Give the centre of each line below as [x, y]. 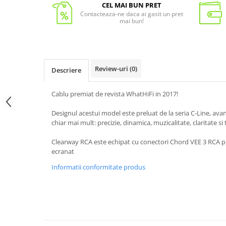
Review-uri [112, 69]
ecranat [63, 152]
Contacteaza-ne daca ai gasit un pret [131, 14]
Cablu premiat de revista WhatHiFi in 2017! [115, 94]
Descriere [66, 70]
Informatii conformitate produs [98, 167]
